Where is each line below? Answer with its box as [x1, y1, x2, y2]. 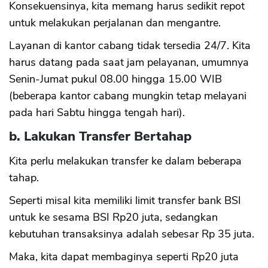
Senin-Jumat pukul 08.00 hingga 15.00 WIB [9, 71, 222, 86]
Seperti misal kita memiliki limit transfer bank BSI [9, 193, 241, 208]
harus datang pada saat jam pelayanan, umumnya [9, 54, 249, 69]
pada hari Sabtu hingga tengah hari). [9, 105, 185, 120]
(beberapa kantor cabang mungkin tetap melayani [9, 88, 246, 103]
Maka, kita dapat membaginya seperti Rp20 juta [9, 249, 239, 264]
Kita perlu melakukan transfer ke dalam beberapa [9, 153, 242, 168]
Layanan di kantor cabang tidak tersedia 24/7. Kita [9, 38, 251, 53]
